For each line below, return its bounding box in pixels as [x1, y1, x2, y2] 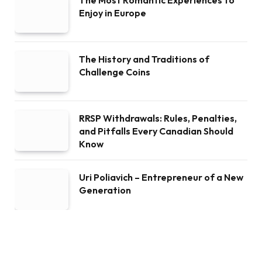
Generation [79, 184, 131, 196]
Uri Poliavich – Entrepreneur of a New [79, 171, 243, 183]
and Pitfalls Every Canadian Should [79, 125, 233, 137]
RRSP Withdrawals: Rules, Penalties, [79, 112, 237, 124]
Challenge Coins [79, 65, 150, 78]
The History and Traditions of [79, 53, 209, 65]
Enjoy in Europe [79, 6, 146, 19]
